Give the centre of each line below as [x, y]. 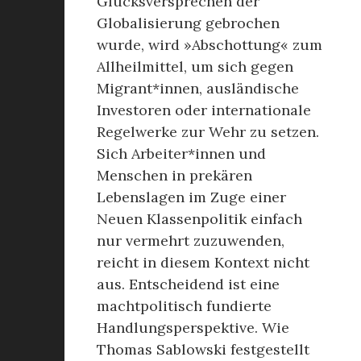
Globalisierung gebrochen [188, 23]
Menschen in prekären [174, 175]
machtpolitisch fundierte [184, 306]
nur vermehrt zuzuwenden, [191, 241]
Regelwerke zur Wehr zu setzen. [208, 132]
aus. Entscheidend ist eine [188, 284]
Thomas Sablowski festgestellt [203, 349]
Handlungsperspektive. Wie [193, 328]
